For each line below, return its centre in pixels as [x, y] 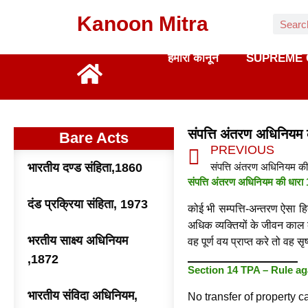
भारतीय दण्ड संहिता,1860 [85, 168]
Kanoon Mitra [143, 24]
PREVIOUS [242, 150]
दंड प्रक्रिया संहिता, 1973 [88, 204]
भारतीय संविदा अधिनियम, [82, 296]
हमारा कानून [193, 58]
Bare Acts [93, 138]
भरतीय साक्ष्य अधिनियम [78, 241]
